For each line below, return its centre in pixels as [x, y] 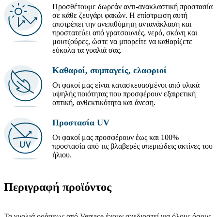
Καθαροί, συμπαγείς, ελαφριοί [109, 70]
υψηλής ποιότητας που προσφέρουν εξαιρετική [124, 94]
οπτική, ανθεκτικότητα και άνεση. [104, 103]
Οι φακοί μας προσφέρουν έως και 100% [116, 138]
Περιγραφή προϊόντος [58, 187]
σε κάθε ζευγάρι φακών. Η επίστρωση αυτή [120, 15]
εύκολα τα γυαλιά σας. [87, 50]
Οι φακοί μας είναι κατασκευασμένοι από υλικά [126, 85]
